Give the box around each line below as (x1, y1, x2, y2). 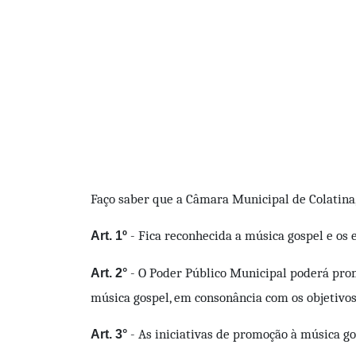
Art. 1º (91, 228, 130, 242)
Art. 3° (91, 327, 127, 341)
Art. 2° (91, 265, 127, 280)
